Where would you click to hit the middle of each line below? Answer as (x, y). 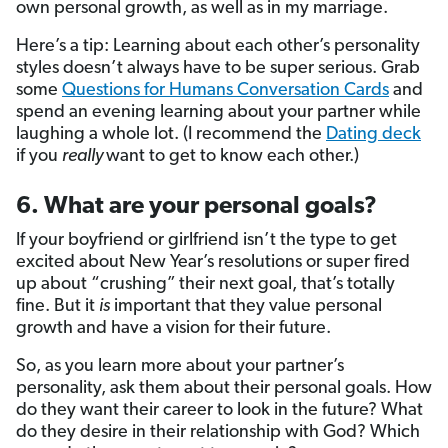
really (84, 156)
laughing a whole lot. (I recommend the (171, 134)
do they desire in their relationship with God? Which (218, 432)
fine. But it (57, 306)
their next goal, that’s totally (287, 284)
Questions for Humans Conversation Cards (225, 90)
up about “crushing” (96, 284)
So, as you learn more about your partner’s (180, 366)
